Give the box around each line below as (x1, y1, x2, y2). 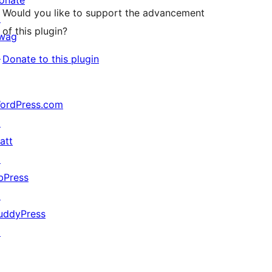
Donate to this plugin (2, 53, 99, 66)
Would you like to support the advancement (2, 7, 205, 19)
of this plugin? (2, 25, 67, 38)
